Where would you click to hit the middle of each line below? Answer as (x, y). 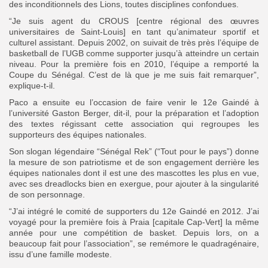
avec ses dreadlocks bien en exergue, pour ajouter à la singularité (134, 184)
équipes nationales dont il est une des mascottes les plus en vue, (134, 173)
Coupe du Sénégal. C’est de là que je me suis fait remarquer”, (134, 75)
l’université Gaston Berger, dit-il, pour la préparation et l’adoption (134, 113)
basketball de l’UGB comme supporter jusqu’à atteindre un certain (134, 54)
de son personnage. (47, 195)
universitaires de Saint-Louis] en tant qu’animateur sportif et (134, 32)
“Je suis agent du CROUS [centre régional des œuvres (134, 21)
